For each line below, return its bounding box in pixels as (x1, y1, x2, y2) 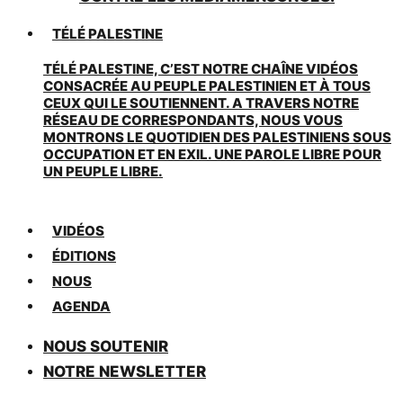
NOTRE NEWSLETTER (43, 362, 206, 381)
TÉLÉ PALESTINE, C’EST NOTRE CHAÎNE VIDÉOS (43, 59, 358, 77)
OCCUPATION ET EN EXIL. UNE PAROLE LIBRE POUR (43, 145, 381, 163)
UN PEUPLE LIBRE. (43, 162, 163, 180)
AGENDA (52, 297, 111, 315)
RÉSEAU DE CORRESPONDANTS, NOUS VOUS (43, 111, 343, 129)
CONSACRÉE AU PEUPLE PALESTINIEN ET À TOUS (43, 76, 371, 94)
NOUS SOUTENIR (43, 336, 168, 355)
